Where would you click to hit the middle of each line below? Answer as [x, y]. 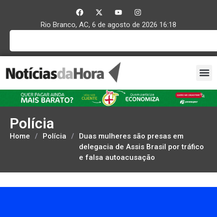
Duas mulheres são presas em [131, 136]
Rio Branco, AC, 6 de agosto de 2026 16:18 [108, 25]
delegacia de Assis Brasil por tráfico [141, 147]
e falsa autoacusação [117, 157]
